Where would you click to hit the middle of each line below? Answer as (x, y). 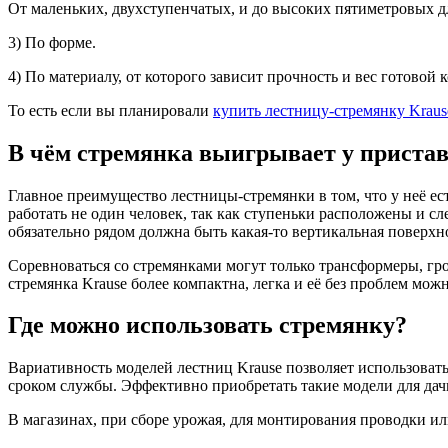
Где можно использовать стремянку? (207, 325)
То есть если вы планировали (110, 110)
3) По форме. (52, 42)
